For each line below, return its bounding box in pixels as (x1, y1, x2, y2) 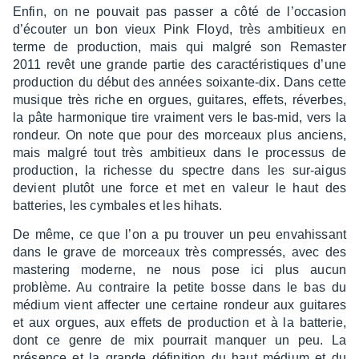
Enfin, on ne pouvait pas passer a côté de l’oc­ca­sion (13, 5, 346, 19)
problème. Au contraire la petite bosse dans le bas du (13, 280, 346, 295)
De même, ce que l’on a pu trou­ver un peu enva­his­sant (13, 228, 346, 242)
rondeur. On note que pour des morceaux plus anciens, (13, 128, 346, 143)
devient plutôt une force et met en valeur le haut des (13, 181, 346, 196)
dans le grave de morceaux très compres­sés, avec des (13, 245, 346, 260)
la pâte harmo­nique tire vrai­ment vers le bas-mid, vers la (13, 111, 346, 125)
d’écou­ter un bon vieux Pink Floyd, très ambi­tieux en (13, 22, 346, 37)
